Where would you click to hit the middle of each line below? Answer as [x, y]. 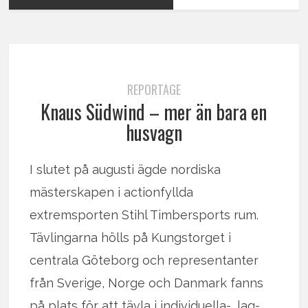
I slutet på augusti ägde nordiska [125, 169]
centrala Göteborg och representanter [144, 260]
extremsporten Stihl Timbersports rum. [144, 214]
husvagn [154, 132]
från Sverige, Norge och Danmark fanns [147, 283]
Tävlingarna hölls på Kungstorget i [131, 237]
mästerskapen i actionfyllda [112, 192]
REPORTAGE [154, 89]
